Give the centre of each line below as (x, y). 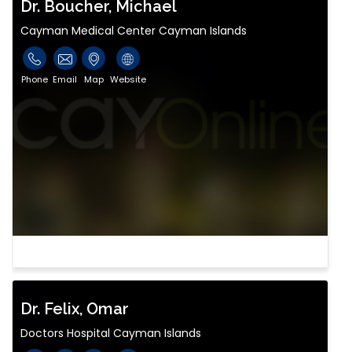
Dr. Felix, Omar (75, 309)
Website (128, 80)
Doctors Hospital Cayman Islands (111, 334)
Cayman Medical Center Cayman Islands (134, 31)
